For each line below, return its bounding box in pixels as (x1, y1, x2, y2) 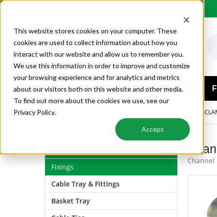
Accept (141, 125, 164, 134)
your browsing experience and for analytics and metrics (14, 73, 180, 81)
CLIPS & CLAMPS (95, 108, 140, 116)
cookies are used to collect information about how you (14, 38, 177, 46)
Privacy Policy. (14, 108, 56, 116)
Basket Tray (51, 196, 90, 206)
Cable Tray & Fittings (51, 179, 120, 189)
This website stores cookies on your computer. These (14, 27, 177, 35)
